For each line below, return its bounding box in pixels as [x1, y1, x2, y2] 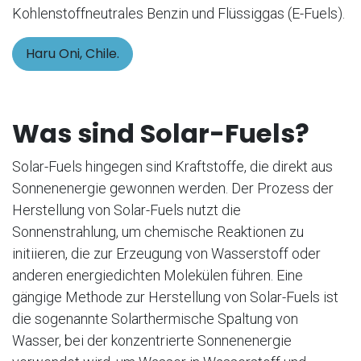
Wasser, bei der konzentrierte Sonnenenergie [12, 331, 292, 349]
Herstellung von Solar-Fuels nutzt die [12, 201, 241, 218]
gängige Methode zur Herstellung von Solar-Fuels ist [12, 288, 338, 305]
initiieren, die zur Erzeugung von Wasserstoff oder [12, 244, 321, 262]
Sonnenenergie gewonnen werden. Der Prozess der [12, 179, 334, 197]
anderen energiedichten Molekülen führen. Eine [12, 266, 303, 284]
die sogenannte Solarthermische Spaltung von [12, 309, 298, 327]
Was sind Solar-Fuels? [12, 114, 309, 151]
